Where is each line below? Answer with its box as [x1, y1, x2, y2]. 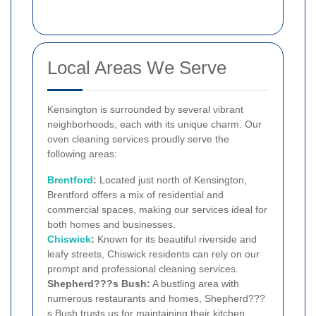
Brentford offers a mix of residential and [47, 189, 224, 201]
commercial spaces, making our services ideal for [47, 204, 267, 216]
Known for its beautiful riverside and [95, 233, 257, 245]
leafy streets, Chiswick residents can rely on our [47, 248, 260, 260]
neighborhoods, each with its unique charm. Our [47, 119, 262, 130]
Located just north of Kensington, [97, 174, 247, 186]
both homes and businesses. [47, 219, 176, 231]
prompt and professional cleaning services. [47, 263, 238, 275]
